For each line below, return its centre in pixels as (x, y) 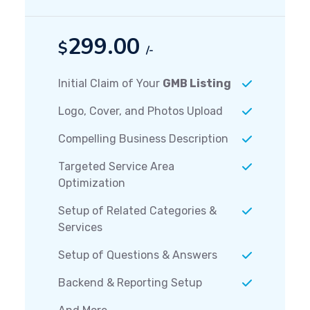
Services (80, 228)
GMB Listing (197, 84)
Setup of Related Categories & (137, 211)
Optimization (92, 183)
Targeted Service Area (116, 167)
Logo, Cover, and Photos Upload (140, 111)
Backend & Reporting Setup (130, 283)
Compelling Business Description (143, 139)
